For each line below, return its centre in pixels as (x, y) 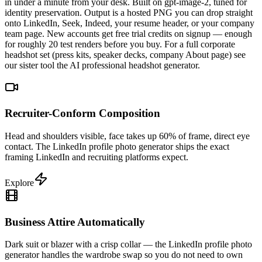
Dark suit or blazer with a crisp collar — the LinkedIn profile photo (128, 244)
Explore (19, 182)
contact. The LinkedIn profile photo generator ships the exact (117, 146)
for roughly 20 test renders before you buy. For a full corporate (120, 44)
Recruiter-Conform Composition (82, 113)
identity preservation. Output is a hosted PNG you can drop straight (129, 12)
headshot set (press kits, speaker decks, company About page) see (125, 54)
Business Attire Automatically (75, 222)
